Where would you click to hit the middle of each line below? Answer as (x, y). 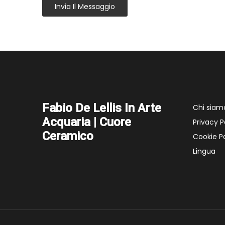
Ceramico (68, 136)
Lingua (204, 151)
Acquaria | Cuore (87, 122)
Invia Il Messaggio (85, 7)
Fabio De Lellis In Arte (102, 108)
